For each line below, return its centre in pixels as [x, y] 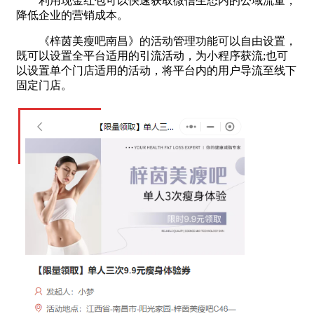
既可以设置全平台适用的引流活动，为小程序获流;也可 [152, 55]
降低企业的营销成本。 [72, 15]
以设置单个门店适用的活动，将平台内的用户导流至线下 [156, 70]
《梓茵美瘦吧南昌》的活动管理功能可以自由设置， [156, 41]
